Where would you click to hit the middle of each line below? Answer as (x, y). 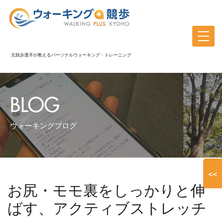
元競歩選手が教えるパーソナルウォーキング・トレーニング (71, 55)
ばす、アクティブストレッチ (107, 209)
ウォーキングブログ (43, 126)
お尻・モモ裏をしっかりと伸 (106, 191)
